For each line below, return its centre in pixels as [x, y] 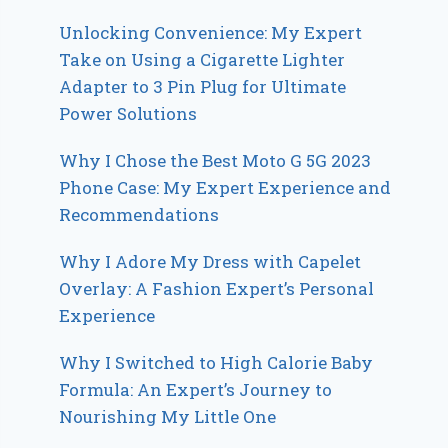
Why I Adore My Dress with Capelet [210, 261]
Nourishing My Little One [168, 416]
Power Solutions [128, 113]
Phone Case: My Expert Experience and [225, 187]
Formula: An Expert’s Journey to [196, 389]
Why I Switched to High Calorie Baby [216, 362]
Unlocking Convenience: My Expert [211, 32]
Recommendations [139, 214]
